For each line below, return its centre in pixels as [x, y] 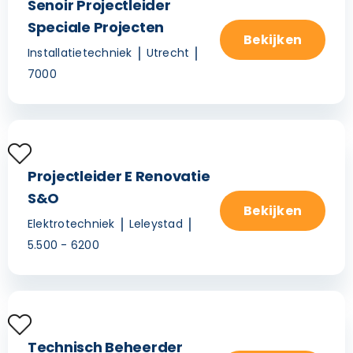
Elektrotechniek [71, 224]
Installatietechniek [80, 53]
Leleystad [156, 224]
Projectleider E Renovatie [119, 176]
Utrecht [168, 53]
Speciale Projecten [96, 28]
